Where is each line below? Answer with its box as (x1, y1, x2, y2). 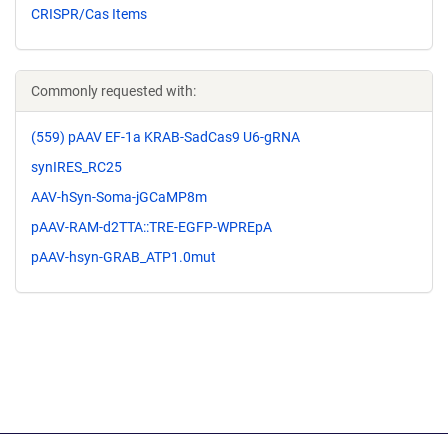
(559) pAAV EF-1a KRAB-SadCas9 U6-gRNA (31, 129, 300, 146)
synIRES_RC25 (31, 159, 122, 176)
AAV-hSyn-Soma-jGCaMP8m (31, 188, 207, 205)
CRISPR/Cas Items (31, 6, 147, 23)
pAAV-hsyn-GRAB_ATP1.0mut (31, 248, 216, 265)
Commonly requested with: (31, 83, 196, 100)
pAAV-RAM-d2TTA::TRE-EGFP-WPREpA (31, 218, 272, 235)
